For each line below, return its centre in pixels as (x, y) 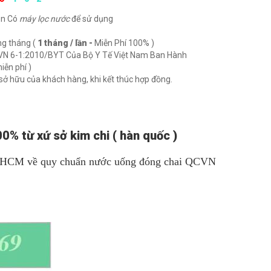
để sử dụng (92, 19)
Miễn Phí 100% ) (123, 43)
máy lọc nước (45, 19)
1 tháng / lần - (65, 43)
